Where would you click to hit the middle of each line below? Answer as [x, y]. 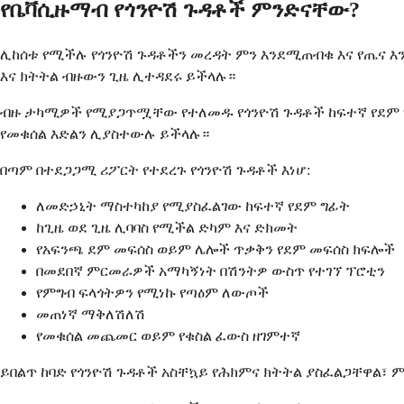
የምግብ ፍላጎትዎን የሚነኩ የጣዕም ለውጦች [152, 293]
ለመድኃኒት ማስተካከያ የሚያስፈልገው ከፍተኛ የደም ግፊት [193, 207]
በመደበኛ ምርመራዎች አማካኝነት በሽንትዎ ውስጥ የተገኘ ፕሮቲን [211, 271]
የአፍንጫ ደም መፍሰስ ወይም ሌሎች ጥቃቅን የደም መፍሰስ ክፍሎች [216, 250]
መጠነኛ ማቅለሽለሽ [91, 315]
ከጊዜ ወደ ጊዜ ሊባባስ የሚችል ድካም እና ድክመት [167, 228]
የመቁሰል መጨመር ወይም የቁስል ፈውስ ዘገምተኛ [168, 336]
